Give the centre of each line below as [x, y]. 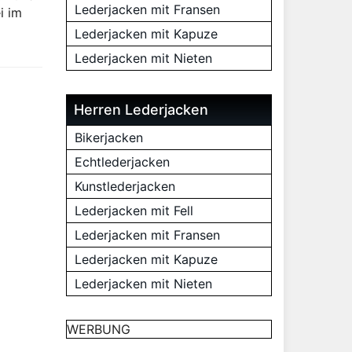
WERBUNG [98, 329]
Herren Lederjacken [141, 110]
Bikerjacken [108, 137]
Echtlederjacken [122, 162]
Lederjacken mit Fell [134, 211]
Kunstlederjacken [125, 186]
